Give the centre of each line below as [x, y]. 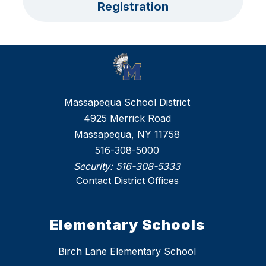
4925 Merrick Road [127, 118]
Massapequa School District [127, 102]
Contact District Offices [127, 181]
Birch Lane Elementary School [127, 251]
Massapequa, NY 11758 [127, 134]
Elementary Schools [127, 225]
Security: [95, 167]
